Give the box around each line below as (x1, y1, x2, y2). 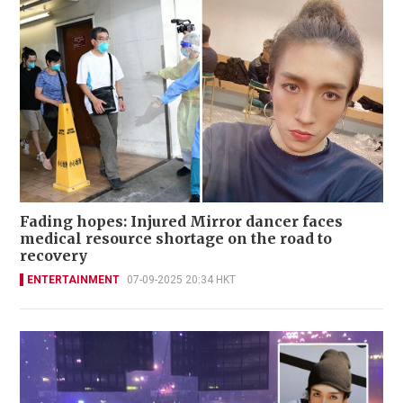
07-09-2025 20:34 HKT (127, 273, 236, 287)
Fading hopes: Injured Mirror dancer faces (20, 212, 343, 231)
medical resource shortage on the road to (20, 229, 332, 248)
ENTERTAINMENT (27, 273, 120, 287)
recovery (20, 246, 87, 265)
